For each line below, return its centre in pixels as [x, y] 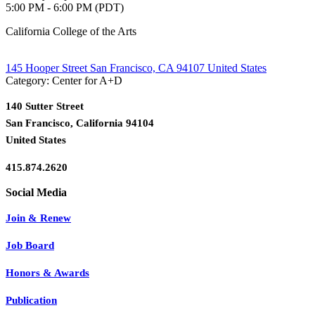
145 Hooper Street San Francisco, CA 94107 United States [136, 67]
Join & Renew [38, 218]
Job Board [30, 245]
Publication [31, 300]
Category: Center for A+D [64, 80]
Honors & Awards [47, 272]
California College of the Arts [71, 31]
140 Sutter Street [45, 106]
